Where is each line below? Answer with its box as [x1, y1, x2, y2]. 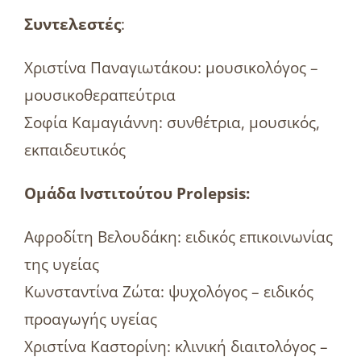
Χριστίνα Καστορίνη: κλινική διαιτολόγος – [23, 335, 328, 357]
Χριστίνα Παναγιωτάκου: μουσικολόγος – [23, 56, 318, 78]
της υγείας [23, 253, 99, 275]
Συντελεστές [23, 13, 121, 35]
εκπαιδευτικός [23, 139, 126, 160]
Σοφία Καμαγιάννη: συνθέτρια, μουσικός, [23, 111, 320, 133]
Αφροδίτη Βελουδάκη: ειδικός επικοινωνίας [23, 226, 333, 247]
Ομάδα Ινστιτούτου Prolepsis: [23, 182, 250, 204]
